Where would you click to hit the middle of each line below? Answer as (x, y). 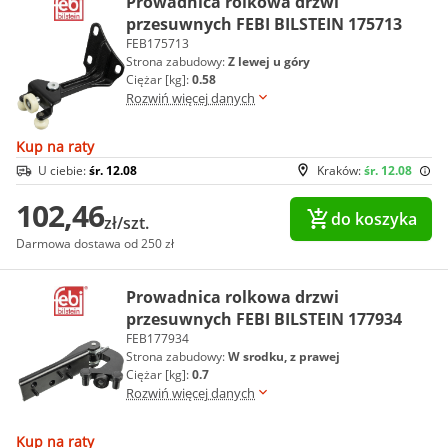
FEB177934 (157, 338)
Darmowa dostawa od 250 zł (95, 243)
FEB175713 (157, 43)
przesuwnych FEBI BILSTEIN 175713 (264, 24)
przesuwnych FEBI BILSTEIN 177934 (264, 319)
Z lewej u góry (269, 61)
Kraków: (340, 170)
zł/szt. (126, 223)
